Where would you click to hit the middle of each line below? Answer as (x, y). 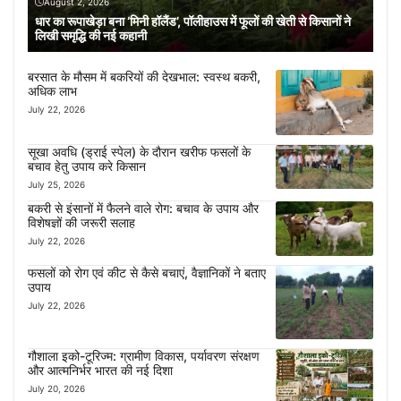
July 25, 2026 (56, 184)
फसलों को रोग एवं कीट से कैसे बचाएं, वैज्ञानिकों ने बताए (147, 273)
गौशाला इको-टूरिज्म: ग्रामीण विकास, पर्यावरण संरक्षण (144, 356)
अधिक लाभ (52, 90)
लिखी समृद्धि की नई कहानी (91, 35)
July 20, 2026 (56, 389)
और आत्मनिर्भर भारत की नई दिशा (100, 371)
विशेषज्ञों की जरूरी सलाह (81, 222)
